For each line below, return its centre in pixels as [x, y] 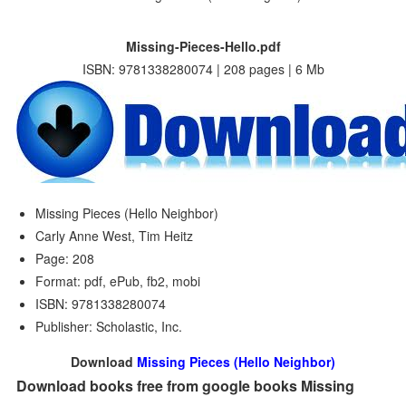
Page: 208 [65, 258]
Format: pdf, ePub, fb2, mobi [118, 281]
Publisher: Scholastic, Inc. [109, 326]
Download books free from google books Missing [186, 386]
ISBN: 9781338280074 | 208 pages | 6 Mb [203, 69]
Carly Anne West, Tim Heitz [115, 236]
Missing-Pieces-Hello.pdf [203, 46]
